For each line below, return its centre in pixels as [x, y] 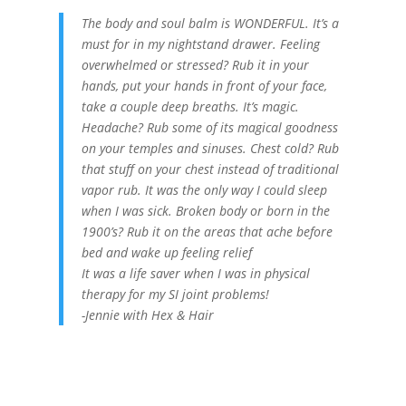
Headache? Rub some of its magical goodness [209, 128]
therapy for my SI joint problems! [175, 295]
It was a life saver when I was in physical [195, 274]
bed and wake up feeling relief [166, 253]
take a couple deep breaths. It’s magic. [190, 107]
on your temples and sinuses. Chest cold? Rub [210, 149]
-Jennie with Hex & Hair [147, 315]
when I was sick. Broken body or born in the [205, 211]
